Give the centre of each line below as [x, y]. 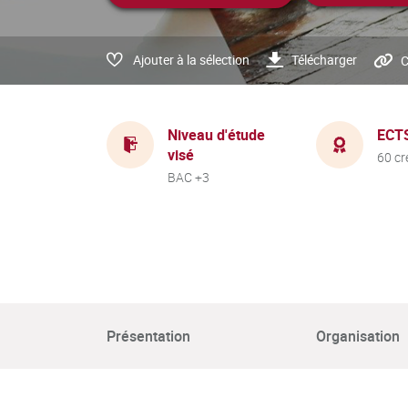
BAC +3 [189, 177]
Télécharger [324, 60]
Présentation [148, 336]
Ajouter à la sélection [191, 60]
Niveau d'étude [216, 134]
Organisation [358, 336]
